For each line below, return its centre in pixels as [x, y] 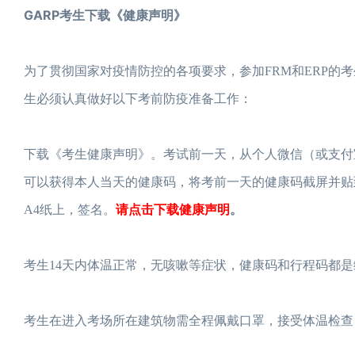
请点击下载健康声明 [173, 209]
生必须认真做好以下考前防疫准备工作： [138, 99]
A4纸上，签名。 [70, 210]
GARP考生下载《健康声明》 [105, 15]
